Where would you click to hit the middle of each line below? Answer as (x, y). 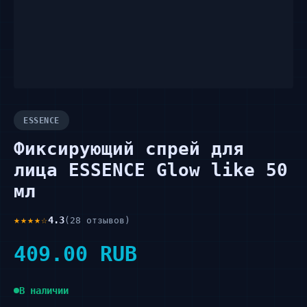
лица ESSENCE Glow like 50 (151, 170)
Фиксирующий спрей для (129, 149)
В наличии (44, 291)
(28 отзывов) (97, 220)
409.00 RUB (75, 254)
